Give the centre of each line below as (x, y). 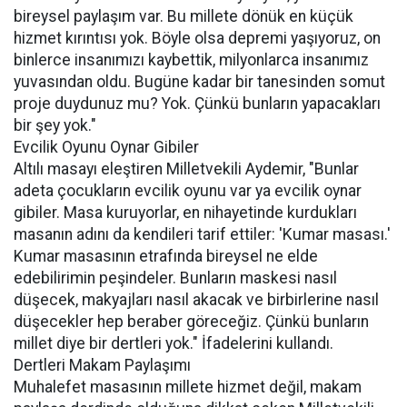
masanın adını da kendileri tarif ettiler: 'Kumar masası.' (202, 234)
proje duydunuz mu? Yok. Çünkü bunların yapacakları (197, 104)
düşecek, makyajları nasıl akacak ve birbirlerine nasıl (196, 300)
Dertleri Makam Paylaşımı (102, 365)
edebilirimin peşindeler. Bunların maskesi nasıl (175, 278)
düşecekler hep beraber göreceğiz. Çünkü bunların (191, 322)
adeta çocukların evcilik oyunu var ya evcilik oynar (188, 191)
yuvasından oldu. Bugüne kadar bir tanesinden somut (199, 82)
